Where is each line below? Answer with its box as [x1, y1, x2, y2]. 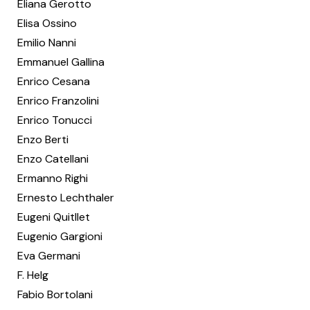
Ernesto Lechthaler [17, 190, 114, 205]
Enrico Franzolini [17, 93, 99, 108]
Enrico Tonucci [17, 113, 92, 127]
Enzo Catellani [17, 152, 89, 166]
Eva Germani [17, 248, 80, 263]
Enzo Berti [17, 132, 69, 147]
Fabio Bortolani [17, 287, 93, 302]
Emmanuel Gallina [17, 55, 104, 69]
